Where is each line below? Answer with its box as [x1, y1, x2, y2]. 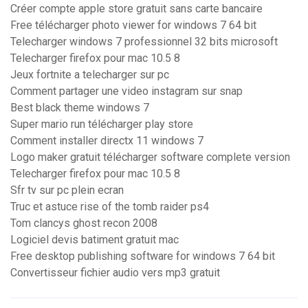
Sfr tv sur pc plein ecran [10, 184, 124, 197]
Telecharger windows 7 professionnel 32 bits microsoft [10, 35, 278, 49]
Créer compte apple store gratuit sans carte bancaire [10, 2, 263, 16]
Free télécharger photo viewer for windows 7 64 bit [10, 19, 256, 32]
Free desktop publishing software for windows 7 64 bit [10, 250, 275, 263]
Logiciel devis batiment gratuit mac [10, 233, 179, 247]
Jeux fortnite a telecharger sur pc [10, 68, 169, 82]
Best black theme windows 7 [10, 101, 149, 115]
